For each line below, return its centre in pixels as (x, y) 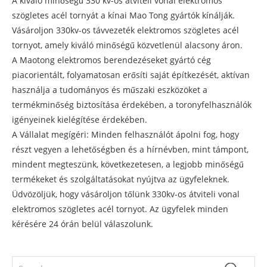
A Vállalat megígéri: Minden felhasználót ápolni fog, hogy (125, 135)
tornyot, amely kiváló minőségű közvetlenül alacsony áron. (127, 45)
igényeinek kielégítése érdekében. (80, 120)
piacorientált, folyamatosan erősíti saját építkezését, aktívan (131, 75)
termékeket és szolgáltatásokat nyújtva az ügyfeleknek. (121, 179)
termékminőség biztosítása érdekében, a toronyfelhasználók (132, 105)
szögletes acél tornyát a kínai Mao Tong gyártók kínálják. (123, 15)
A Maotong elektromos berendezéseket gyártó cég (111, 60)
